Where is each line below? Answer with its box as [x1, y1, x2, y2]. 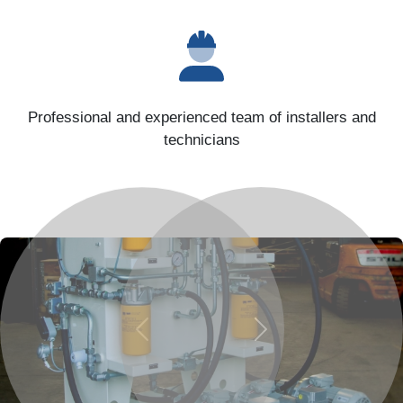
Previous [140, 327, 198, 343]
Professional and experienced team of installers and [27, 109, 376, 127]
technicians [163, 131, 240, 149]
